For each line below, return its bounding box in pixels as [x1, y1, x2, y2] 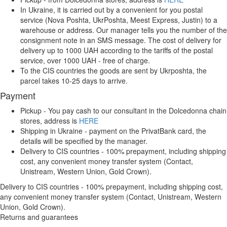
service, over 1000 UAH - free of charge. [20, 55, 150, 66]
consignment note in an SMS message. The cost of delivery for [20, 35, 221, 46]
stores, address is [20, 116, 79, 126]
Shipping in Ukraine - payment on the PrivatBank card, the [20, 126, 206, 136]
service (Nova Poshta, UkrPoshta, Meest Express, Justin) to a [20, 15, 217, 25]
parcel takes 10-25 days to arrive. [20, 75, 128, 86]
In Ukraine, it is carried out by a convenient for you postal [20, 5, 203, 15]
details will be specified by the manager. [20, 136, 147, 146]
